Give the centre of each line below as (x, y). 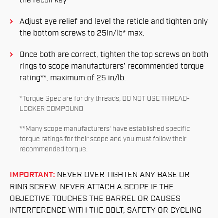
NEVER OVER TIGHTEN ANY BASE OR (122, 175)
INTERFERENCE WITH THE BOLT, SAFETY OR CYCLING (106, 210)
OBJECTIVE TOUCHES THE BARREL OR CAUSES (95, 199)
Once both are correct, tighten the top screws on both (114, 55)
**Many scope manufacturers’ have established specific (105, 129)
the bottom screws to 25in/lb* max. (82, 33)
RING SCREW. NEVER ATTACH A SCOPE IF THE (92, 187)
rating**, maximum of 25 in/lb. (73, 78)
